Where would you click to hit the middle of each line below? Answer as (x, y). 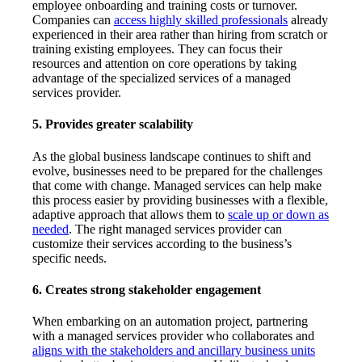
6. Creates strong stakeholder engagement (147, 289)
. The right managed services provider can (175, 229)
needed (51, 229)
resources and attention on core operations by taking (164, 64)
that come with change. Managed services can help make (177, 185)
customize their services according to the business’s (162, 243)
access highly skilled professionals (201, 20)
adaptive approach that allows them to (130, 214)
